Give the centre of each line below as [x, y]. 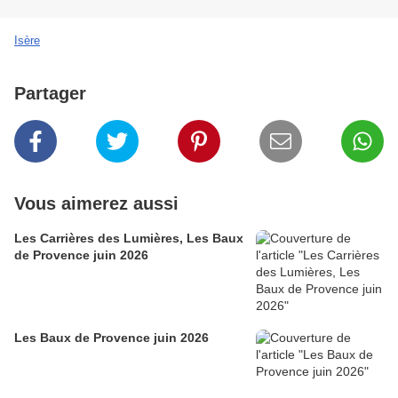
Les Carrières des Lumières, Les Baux [129, 239]
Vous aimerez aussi [96, 204]
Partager [50, 94]
